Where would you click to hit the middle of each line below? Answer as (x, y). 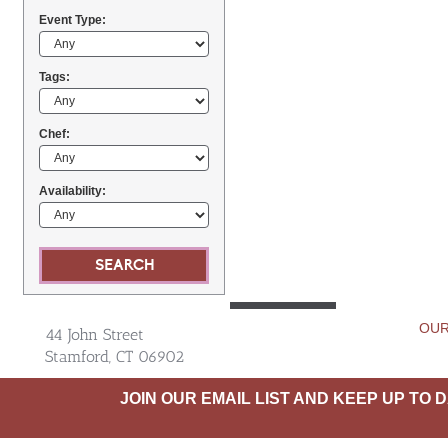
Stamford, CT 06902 (114, 356)
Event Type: (72, 20)
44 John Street (94, 334)
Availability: (72, 191)
